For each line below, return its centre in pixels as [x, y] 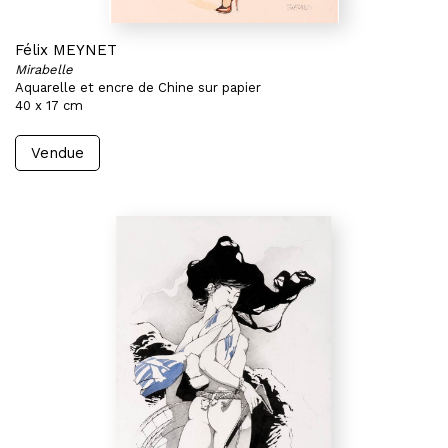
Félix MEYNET [66, 50]
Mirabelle [44, 69]
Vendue [57, 153]
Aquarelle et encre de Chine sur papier [138, 87]
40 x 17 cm [49, 105]
